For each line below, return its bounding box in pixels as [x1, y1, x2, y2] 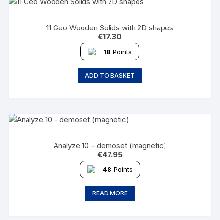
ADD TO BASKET [85, 72, 135, 79]
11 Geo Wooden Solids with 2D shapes [46, 23, 174, 32]
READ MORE [92, 190, 128, 197]
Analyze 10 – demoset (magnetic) [53, 141, 166, 150]
